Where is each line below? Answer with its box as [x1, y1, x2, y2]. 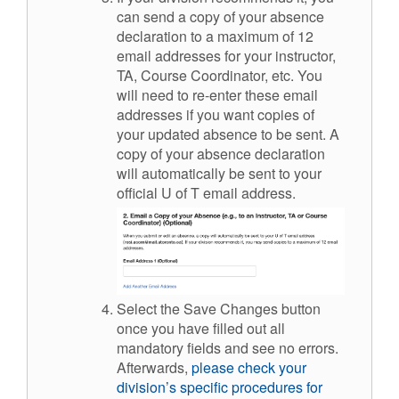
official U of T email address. [117, 182, 296, 203]
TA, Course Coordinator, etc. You [117, 64, 322, 85]
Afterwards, [117, 356, 191, 378]
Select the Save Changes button [117, 297, 321, 319]
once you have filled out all [117, 317, 285, 338]
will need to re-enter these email [117, 84, 318, 105]
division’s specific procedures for [117, 376, 322, 397]
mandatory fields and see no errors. [117, 337, 338, 358]
